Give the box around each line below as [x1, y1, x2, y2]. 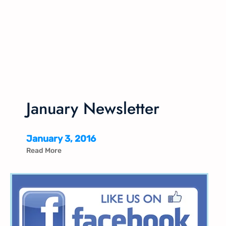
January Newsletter [26, 97, 159, 121]
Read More [26, 146, 62, 155]
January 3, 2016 [26, 133, 96, 144]
